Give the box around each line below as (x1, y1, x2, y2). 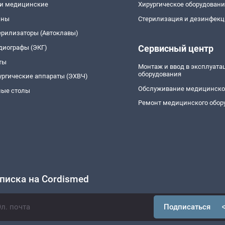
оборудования (138, 70, 182, 78)
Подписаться (163, 202, 210, 211)
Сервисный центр (138, 43, 214, 54)
